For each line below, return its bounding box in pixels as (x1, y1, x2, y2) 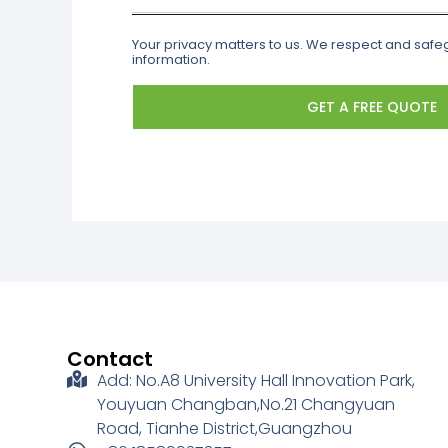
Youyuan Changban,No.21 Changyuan (97, 392, 396, 416)
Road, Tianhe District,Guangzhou (97, 416, 353, 440)
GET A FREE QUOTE (307, 97, 437, 118)
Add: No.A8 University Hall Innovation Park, (97, 368, 416, 392)
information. (132, 50, 210, 70)
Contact (67, 344, 154, 373)
